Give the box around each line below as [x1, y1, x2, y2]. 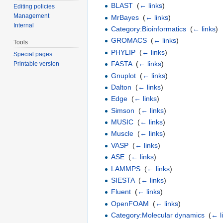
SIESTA [111, 176, 135, 185]
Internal [13, 22, 34, 29]
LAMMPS [111, 164, 141, 173]
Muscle [111, 129, 134, 138]
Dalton [111, 83, 132, 91]
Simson [111, 106, 135, 114]
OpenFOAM [111, 199, 149, 208]
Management [13, 12, 50, 20]
